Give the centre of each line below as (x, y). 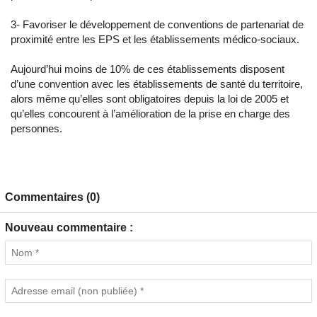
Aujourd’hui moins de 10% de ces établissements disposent (148, 69)
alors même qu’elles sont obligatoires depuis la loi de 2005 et (150, 99)
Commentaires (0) (52, 197)
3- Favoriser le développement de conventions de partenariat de (157, 25)
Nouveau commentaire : (69, 228)
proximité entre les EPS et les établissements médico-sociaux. (155, 40)
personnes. (38, 129)
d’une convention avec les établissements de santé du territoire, (157, 84)
